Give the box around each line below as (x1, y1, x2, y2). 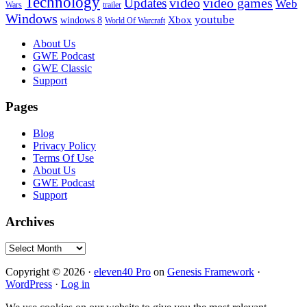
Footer (5, 36, 52, 55)
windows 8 (60, 14, 102, 25)
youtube (195, 12, 234, 26)
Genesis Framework (167, 266, 254, 278)
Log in (61, 278, 90, 291)
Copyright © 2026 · (5, 266, 94, 278)
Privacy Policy (33, 140, 96, 151)
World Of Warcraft (105, 15, 165, 25)
